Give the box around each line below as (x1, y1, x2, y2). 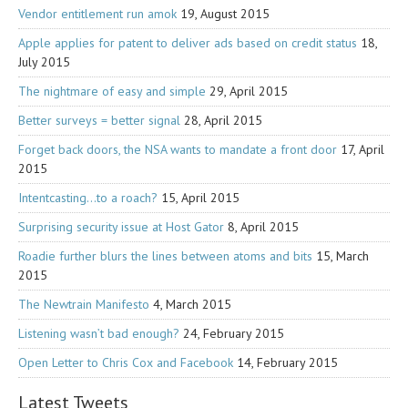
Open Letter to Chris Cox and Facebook (18, 353, 233, 371)
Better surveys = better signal (18, 111, 180, 128)
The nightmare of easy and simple (18, 82, 206, 99)
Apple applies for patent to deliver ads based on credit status (18, 34, 357, 51)
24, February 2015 (183, 324, 284, 342)
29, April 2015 (209, 82, 288, 99)
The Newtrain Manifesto (18, 295, 149, 312)
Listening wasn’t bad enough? (18, 324, 179, 342)
